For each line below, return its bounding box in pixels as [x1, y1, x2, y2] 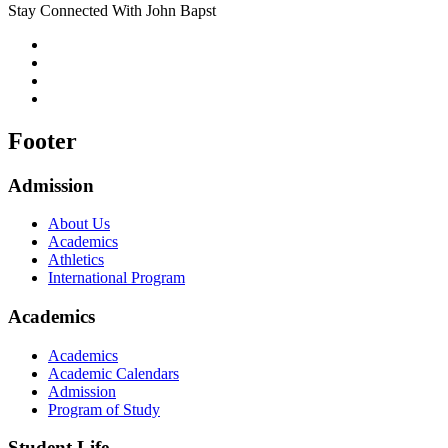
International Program [48, 269, 185, 287]
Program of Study [48, 400, 160, 418]
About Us [48, 215, 110, 233]
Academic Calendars [48, 364, 179, 382]
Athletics [48, 251, 104, 269]
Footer [8, 127, 77, 154]
